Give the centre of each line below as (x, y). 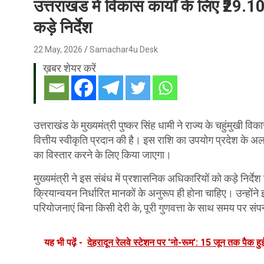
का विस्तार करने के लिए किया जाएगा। (103, 154)
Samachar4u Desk (124, 49)
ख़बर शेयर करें (70, 68)
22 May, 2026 (58, 49)
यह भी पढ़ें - (63, 242)
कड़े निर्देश (63, 27)
